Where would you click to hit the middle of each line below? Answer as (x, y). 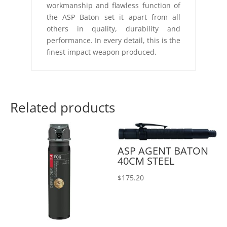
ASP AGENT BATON (163, 151)
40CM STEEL (146, 161)
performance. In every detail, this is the (113, 40)
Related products (63, 107)
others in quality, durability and (113, 29)
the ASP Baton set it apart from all (113, 17)
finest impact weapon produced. (101, 52)
